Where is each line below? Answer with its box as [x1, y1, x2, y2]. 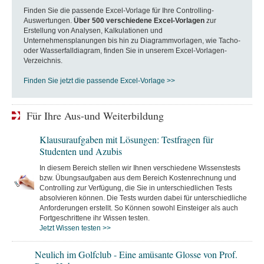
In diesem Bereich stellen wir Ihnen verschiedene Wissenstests [39, 163, 240, 172]
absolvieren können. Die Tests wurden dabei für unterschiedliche [39, 193, 247, 202]
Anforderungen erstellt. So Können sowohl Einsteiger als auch [39, 203, 238, 212]
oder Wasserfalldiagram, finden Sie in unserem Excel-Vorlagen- [24, 46, 227, 55]
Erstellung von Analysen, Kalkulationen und [24, 26, 163, 35]
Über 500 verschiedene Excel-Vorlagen [74, 16, 204, 25]
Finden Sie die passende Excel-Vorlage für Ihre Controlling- [24, 6, 214, 15]
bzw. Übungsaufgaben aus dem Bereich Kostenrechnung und [39, 173, 236, 182]
